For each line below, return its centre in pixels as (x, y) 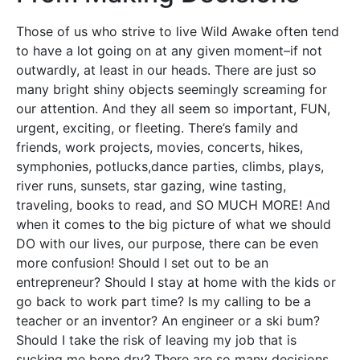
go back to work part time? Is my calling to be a (164, 302)
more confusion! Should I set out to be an (142, 263)
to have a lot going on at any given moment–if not (169, 51)
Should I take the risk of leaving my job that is (156, 340)
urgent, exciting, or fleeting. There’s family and (157, 128)
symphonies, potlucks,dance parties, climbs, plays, (170, 167)
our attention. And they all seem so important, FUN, (173, 109)
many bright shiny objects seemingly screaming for (172, 90)
